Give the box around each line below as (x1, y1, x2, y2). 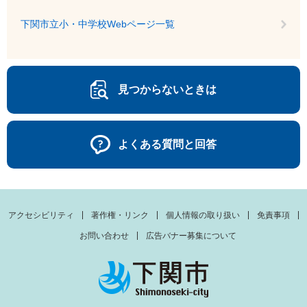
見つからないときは (118, 84, 217, 95)
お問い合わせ (79, 231, 129, 241)
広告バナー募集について (145, 231, 236, 241)
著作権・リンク (91, 210, 149, 220)
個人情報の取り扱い (166, 210, 240, 220)
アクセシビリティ (8, 210, 74, 220)
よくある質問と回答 (118, 138, 217, 150)
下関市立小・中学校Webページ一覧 (21, 19, 175, 29)
